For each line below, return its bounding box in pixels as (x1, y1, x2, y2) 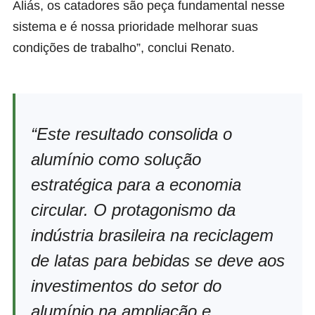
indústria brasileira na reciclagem (31, 225, 274, 245)
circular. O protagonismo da (31, 200, 236, 219)
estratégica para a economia (31, 174, 241, 194)
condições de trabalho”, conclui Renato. (13, 40, 235, 55)
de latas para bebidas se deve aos (31, 250, 285, 270)
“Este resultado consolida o (31, 124, 232, 143)
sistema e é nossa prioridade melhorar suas (13, 19, 258, 34)
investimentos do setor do (31, 276, 221, 295)
